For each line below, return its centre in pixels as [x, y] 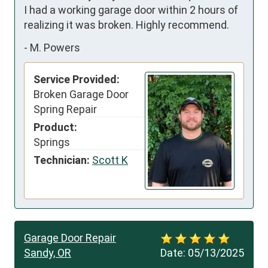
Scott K [110, 160]
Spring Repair [65, 109]
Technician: [62, 160]
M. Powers [55, 47]
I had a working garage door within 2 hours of [131, 10]
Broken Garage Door [81, 95]
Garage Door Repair [70, 238]
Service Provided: [77, 80]
